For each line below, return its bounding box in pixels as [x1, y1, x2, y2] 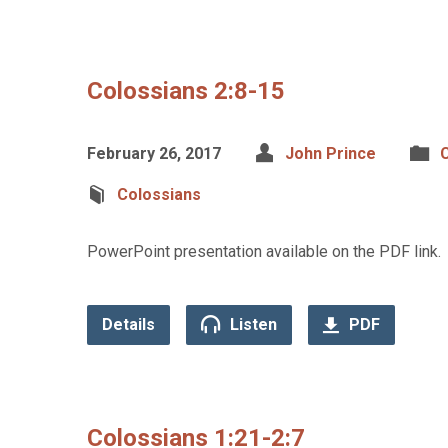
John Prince [285, 144, 376, 163]
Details [102, 315, 155, 334]
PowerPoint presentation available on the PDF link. [87, 242, 441, 261]
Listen [226, 315, 277, 334]
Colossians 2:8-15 [87, 77, 285, 105]
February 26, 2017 [87, 144, 221, 163]
